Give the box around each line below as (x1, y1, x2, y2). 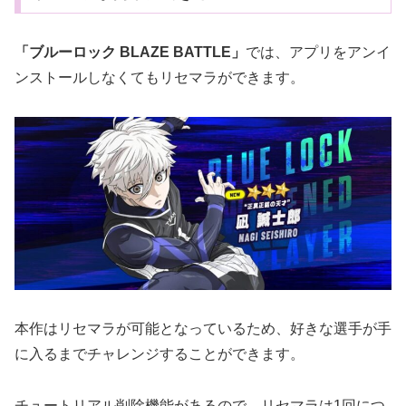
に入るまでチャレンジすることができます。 (14, 346, 304, 362)
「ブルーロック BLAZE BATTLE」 (14, 43, 246, 60)
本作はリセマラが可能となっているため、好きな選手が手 (14, 321, 391, 337)
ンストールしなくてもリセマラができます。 (14, 69, 304, 85)
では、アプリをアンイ (246, 43, 391, 60)
